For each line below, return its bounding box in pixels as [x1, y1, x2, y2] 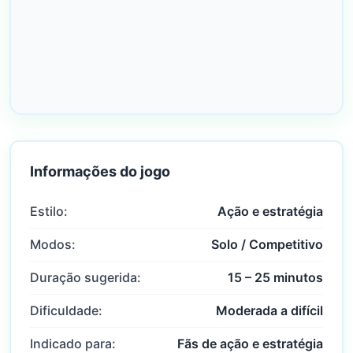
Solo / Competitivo [211, 236, 323, 252]
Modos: [30, 236, 76, 252]
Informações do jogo [30, 163, 170, 180]
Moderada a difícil [216, 303, 323, 318]
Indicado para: [30, 336, 116, 351]
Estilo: [30, 203, 68, 219]
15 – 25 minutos [228, 269, 323, 285]
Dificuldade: [30, 303, 102, 318]
